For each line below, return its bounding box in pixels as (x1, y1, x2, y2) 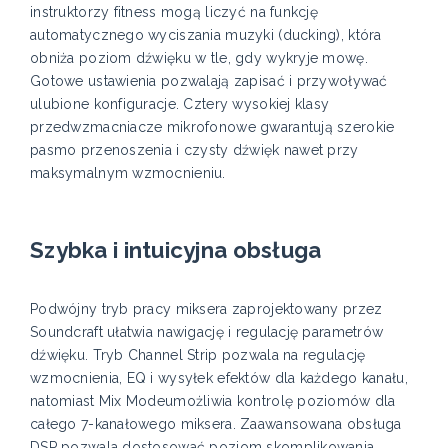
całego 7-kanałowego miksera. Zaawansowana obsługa (30, 416, 402, 433)
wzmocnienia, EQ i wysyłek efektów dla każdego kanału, (30, 370, 408, 387)
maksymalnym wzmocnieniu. (30, 165, 226, 182)
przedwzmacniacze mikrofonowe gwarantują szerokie (30, 119, 395, 136)
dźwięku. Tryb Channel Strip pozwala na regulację (30, 347, 366, 364)
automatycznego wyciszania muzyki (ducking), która (30, 27, 382, 44)
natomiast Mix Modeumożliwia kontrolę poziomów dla (30, 393, 396, 410)
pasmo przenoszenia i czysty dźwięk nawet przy (30, 142, 359, 159)
